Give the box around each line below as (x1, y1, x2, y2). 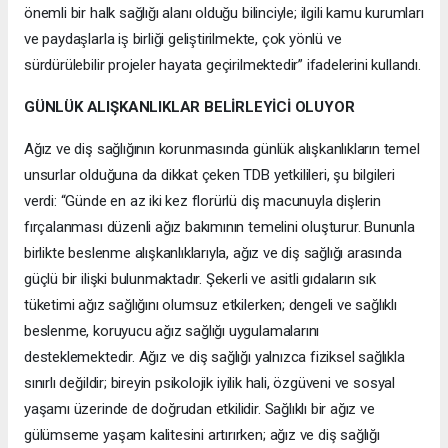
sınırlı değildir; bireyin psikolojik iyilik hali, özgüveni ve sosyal (24, 374, 395, 392)
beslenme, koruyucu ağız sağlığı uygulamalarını (24, 322, 320, 340)
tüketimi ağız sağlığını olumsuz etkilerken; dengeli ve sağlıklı (24, 296, 397, 314)
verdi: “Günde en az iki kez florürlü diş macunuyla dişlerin (24, 192, 381, 210)
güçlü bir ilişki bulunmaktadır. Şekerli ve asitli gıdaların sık (24, 270, 376, 288)
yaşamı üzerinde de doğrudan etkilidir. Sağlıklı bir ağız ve (24, 400, 375, 418)
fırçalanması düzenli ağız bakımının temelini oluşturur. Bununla (24, 218, 415, 236)
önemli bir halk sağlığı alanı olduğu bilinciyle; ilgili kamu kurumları (24, 4, 424, 22)
